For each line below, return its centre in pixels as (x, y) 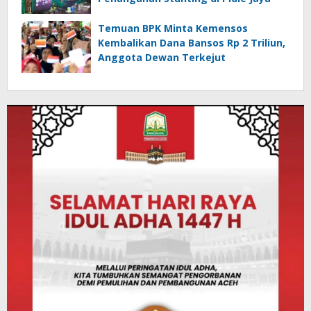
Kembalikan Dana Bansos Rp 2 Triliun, (192, 42)
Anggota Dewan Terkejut (162, 57)
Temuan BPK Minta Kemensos (173, 28)
